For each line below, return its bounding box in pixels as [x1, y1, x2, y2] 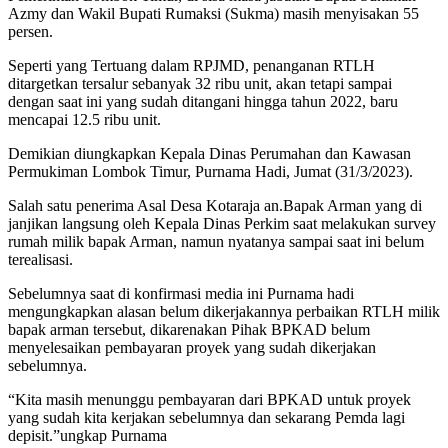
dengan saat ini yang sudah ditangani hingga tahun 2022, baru [8, 93, 398, 111]
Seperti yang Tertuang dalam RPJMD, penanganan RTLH [8, 57, 375, 75]
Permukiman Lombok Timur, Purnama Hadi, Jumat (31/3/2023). [8, 163, 417, 181]
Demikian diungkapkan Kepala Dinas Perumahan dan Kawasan [8, 145, 411, 163]
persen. [8, 23, 61, 41]
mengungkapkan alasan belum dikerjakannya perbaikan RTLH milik [8, 303, 440, 321]
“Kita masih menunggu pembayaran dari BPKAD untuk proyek [8, 391, 411, 409]
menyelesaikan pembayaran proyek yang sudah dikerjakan [8, 339, 376, 357]
